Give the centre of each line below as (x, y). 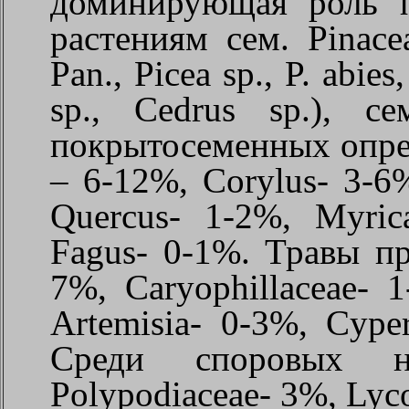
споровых (269, 358)
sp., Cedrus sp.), (208, 109)
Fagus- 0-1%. (157, 251)
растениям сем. (179, 37)
